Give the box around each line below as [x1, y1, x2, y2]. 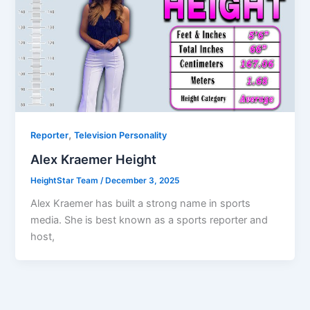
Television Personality [74, 130, 167, 141]
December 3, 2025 [105, 176, 180, 186]
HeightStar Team [30, 176, 101, 186]
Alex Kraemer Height [30, 152, 157, 167]
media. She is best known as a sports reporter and [30, 213, 268, 226]
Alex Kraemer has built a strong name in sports [30, 197, 251, 210]
